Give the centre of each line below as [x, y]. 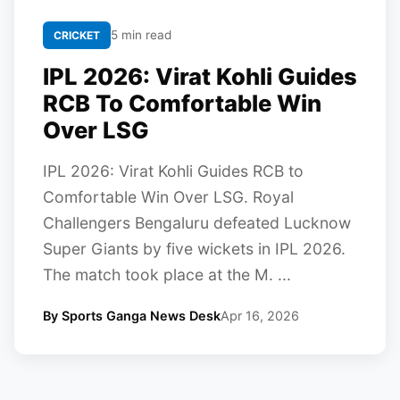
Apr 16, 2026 [260, 316]
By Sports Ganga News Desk [132, 316]
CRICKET [77, 35]
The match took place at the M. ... [167, 275]
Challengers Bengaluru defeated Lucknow [197, 223]
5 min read [141, 35]
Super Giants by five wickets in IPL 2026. [194, 249]
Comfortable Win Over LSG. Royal [168, 197]
